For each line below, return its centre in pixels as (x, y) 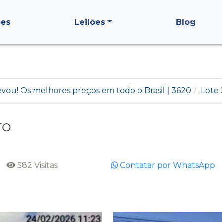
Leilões (90, 22)
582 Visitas (36, 165)
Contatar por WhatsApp (166, 165)
